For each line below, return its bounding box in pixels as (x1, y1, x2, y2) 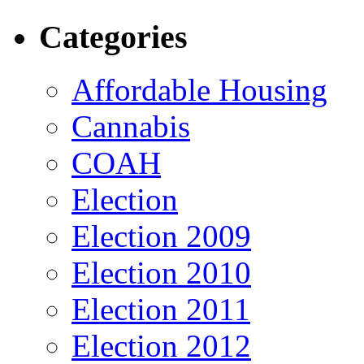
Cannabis (71, 109, 190, 144)
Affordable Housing (71, 72, 327, 107)
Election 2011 (71, 292, 250, 327)
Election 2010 (71, 255, 251, 290)
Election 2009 (71, 219, 251, 253)
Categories (39, 19, 188, 56)
